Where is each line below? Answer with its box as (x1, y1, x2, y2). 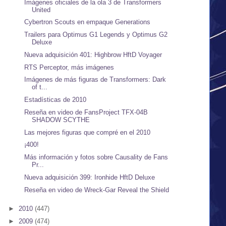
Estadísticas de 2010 (24, 96, 87, 104)
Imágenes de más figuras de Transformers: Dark (24, 76, 166, 84)
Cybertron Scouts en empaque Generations (24, 18, 151, 26)
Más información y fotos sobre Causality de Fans (24, 153, 168, 161)
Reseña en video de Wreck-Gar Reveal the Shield (24, 186, 169, 194)
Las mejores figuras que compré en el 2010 (24, 128, 151, 136)
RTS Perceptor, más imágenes (24, 63, 115, 71)
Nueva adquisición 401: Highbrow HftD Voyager (24, 50, 162, 59)
